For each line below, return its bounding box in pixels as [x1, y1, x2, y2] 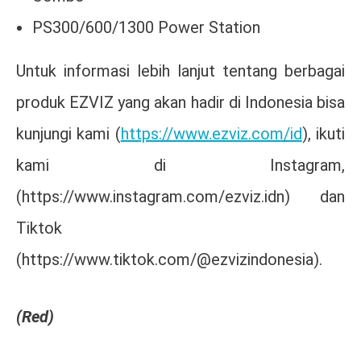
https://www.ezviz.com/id [120, 124, 302, 144]
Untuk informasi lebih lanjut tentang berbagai [16, 61, 345, 81]
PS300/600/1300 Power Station [32, 18, 260, 38]
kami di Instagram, [16, 156, 345, 176]
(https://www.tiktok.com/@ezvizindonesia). [16, 250, 322, 270]
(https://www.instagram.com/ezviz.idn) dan [16, 187, 345, 207]
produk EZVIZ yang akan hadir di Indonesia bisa [16, 93, 345, 113]
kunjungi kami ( [16, 124, 121, 144]
